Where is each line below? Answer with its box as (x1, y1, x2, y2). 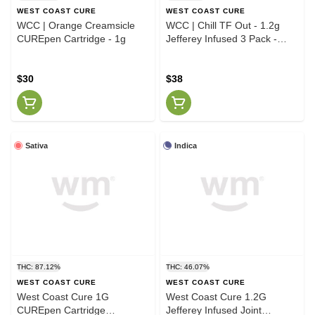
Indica (174, 141, 197, 150)
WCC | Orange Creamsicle (17, 19, 135, 31)
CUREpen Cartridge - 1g (17, 32, 126, 44)
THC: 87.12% (17, 262, 60, 271)
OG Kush (166, 59, 207, 71)
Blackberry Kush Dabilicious (166, 46, 289, 58)
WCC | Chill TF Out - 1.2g (166, 19, 280, 31)
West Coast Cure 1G (17, 290, 109, 302)
